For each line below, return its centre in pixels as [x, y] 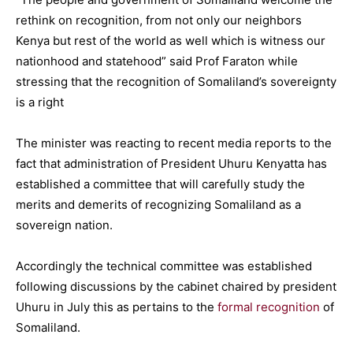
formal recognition [269, 307]
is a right [40, 102]
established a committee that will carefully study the [160, 184]
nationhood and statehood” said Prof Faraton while [157, 61]
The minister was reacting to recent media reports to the [174, 143]
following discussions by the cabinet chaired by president [176, 286]
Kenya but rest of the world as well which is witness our [171, 40]
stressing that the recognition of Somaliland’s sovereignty [176, 81]
